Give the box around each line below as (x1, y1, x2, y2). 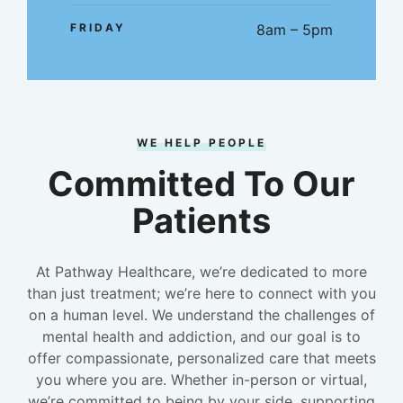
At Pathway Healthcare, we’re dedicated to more (36, 262, 367, 281)
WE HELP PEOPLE (137, 135, 266, 149)
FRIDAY (70, 20, 126, 34)
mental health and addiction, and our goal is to (42, 327, 361, 345)
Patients (132, 199, 271, 241)
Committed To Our (48, 162, 355, 204)
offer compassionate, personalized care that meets (27, 348, 376, 367)
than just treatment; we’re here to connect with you (27, 283, 376, 302)
